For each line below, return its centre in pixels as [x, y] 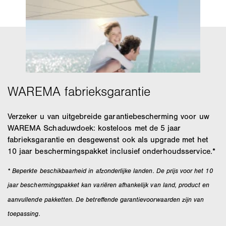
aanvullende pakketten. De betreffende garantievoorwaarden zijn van [106, 199]
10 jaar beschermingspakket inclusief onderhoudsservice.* [111, 151]
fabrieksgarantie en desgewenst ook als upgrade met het [108, 139]
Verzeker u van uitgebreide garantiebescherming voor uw [108, 116]
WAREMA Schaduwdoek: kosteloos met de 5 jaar [94, 128]
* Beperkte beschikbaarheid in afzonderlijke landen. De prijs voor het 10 [110, 171]
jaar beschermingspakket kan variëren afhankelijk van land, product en [109, 185]
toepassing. [24, 213]
